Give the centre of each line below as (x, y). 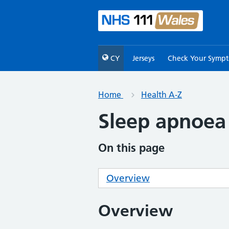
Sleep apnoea (162, 121)
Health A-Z (162, 95)
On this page (131, 148)
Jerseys (144, 58)
